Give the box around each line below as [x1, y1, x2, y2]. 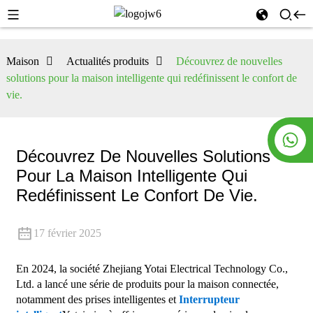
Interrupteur [178, 293, 240, 306]
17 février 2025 [33, 227, 101, 239]
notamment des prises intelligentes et [15, 293, 179, 306]
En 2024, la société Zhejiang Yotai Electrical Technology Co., [15, 263, 288, 275]
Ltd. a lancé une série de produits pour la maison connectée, [15, 278, 279, 291]
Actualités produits [66, 55, 149, 67]
